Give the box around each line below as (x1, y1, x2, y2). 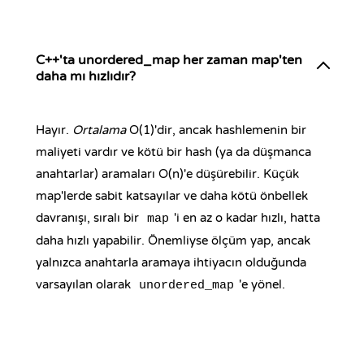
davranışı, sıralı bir (36, 210, 142, 225)
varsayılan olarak (36, 277, 134, 292)
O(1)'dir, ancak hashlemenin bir (126, 123, 306, 137)
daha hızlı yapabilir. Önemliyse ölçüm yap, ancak (36, 233, 310, 248)
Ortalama (72, 123, 126, 137)
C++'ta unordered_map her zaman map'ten (36, 52, 302, 68)
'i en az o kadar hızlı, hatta (174, 210, 320, 225)
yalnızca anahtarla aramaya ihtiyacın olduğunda (36, 255, 306, 270)
